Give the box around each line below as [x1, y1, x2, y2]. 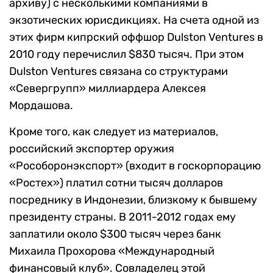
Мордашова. [9, 99, 73, 113]
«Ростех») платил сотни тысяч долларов [9, 176, 223, 190]
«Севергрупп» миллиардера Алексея [9, 82, 206, 96]
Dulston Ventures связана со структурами [9, 65, 228, 79]
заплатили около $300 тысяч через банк [9, 227, 221, 241]
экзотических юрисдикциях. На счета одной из [9, 13, 259, 27]
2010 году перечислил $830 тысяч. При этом [9, 48, 244, 62]
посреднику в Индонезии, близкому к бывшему [9, 193, 257, 207]
